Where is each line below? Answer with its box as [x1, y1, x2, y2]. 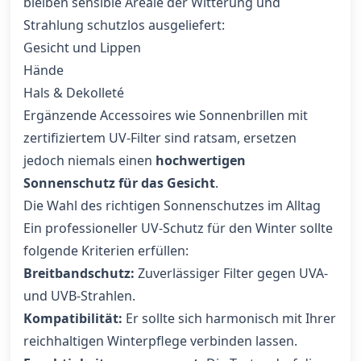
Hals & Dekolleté [23, 84, 124, 102]
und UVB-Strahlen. [23, 287, 135, 305]
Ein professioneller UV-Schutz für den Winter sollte [23, 219, 333, 237]
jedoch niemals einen [23, 151, 156, 169]
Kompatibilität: [23, 309, 122, 327]
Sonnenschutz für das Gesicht [23, 174, 215, 192]
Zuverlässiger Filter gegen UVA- [135, 264, 328, 282]
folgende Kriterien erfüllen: [23, 242, 189, 259]
